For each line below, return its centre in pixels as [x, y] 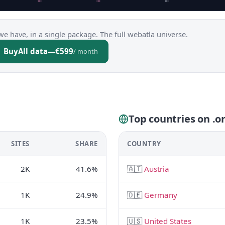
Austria [157, 169]
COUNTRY [144, 144]
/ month [86, 51]
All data [33, 51]
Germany [161, 195]
